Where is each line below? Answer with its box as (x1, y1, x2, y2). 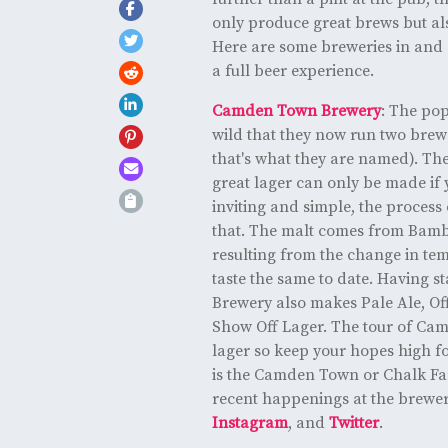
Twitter (328, 412, 379, 433)
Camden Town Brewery (211, 100, 381, 121)
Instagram (211, 412, 288, 433)
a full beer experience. (211, 60, 378, 81)
